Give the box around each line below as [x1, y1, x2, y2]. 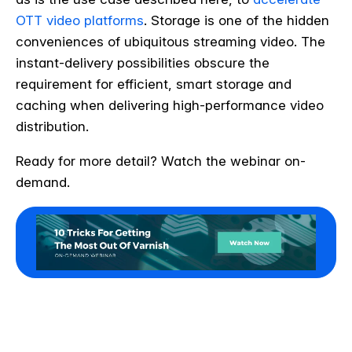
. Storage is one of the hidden [144, 13, 329, 29]
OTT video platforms [16, 13, 144, 29]
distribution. [16, 119, 89, 135]
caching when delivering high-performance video [16, 97, 324, 114]
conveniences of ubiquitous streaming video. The [16, 34, 325, 50]
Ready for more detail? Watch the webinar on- [16, 153, 306, 170]
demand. [16, 174, 70, 191]
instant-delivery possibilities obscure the [16, 55, 269, 71]
